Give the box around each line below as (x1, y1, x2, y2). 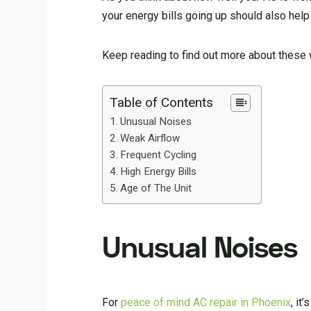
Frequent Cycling (120, 149, 197, 161)
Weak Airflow (120, 132, 180, 144)
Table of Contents (110, 94, 214, 110)
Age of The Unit (120, 182, 192, 194)
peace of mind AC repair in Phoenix (121, 295, 292, 309)
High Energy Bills (120, 165, 197, 178)
